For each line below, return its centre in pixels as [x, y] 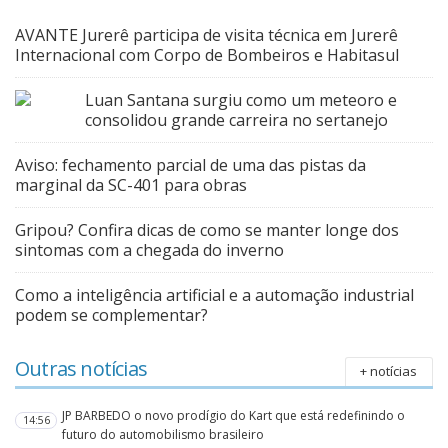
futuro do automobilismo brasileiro [163, 435]
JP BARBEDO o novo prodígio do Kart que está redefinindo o [234, 416]
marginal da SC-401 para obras [131, 184]
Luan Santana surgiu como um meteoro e [241, 99]
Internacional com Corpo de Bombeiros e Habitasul [207, 54]
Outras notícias [81, 368]
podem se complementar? [111, 314]
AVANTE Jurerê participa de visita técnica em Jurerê [206, 34]
